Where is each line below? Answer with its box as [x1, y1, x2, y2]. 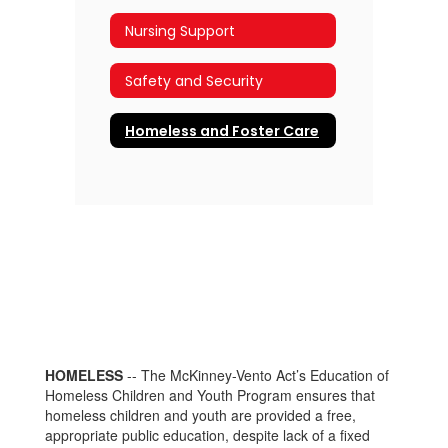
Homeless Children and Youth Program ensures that [45, 385, 375, 405]
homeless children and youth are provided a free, [45, 405, 356, 425]
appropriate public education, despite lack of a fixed [45, 425, 370, 445]
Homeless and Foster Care [125, 120, 319, 141]
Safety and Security [125, 70, 263, 91]
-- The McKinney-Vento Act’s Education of [123, 365, 389, 385]
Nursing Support [125, 20, 235, 41]
